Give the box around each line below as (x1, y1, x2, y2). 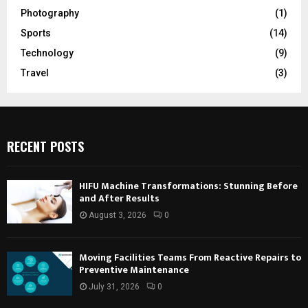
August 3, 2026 (89, 210, 146, 221)
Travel (21, 67, 49, 79)
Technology (21, 47, 74, 59)
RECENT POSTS (7, 137, 84, 156)
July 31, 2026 (89, 282, 140, 292)
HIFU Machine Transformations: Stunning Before (79, 178, 298, 195)
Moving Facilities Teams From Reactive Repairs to (79, 250, 301, 266)
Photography (21, 8, 79, 19)
